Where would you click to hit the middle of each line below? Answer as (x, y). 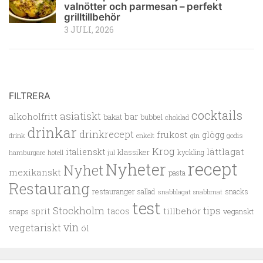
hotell (55, 152)
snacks (237, 191)
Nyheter (136, 169)
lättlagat (225, 151)
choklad (177, 117)
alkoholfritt (33, 116)
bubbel (151, 117)
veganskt (238, 211)
